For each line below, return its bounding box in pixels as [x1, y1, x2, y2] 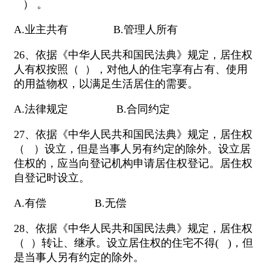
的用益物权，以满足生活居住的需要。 [14, 78, 198, 90]
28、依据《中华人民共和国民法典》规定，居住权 [14, 222, 253, 235]
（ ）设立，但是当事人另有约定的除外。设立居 [14, 143, 251, 155]
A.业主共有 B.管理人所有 [14, 24, 178, 36]
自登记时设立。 [14, 172, 90, 184]
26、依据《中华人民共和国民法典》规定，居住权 [14, 49, 253, 61]
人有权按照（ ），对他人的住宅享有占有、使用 [14, 63, 248, 76]
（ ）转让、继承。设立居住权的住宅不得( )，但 [14, 237, 253, 250]
